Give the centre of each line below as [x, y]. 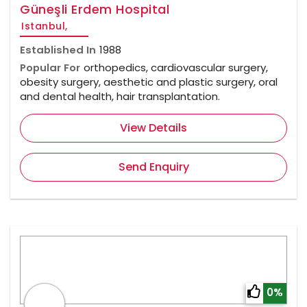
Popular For [50, 68]
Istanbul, [45, 26]
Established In [58, 50]
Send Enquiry [153, 167]
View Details [153, 128]
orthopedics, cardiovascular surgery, [176, 68]
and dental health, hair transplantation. [120, 97]
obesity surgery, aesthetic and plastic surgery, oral [149, 82]
